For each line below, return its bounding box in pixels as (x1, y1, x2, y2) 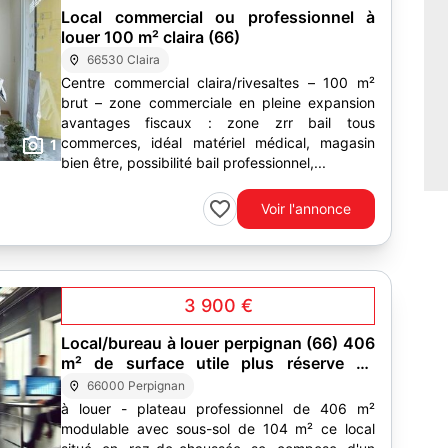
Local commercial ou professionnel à (61, 7, 375, 27)
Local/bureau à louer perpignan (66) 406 (61, 333, 375, 353)
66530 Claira (87, 52, 161, 67)
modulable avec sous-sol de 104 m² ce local (61, 420, 321, 437)
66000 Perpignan (87, 378, 186, 393)
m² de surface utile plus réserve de (61, 353, 375, 373)
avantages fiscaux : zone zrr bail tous (61, 114, 308, 131)
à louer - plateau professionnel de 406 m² (61, 400, 375, 417)
